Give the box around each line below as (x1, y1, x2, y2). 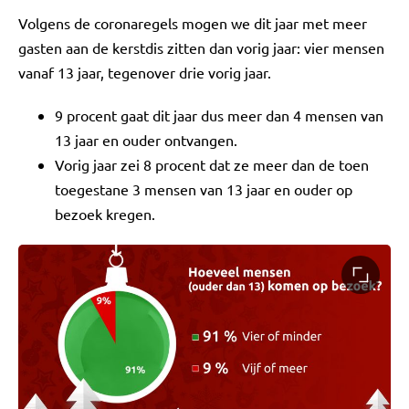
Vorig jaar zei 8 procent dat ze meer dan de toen (55, 155, 369, 173)
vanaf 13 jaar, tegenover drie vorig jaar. (18, 63, 271, 81)
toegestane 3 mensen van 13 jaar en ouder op (55, 180, 352, 198)
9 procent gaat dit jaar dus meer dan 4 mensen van (55, 106, 383, 124)
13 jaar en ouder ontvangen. (55, 131, 237, 149)
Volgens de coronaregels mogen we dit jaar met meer (18, 14, 367, 32)
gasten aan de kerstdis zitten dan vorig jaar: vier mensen (18, 38, 384, 57)
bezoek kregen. (55, 204, 155, 223)
